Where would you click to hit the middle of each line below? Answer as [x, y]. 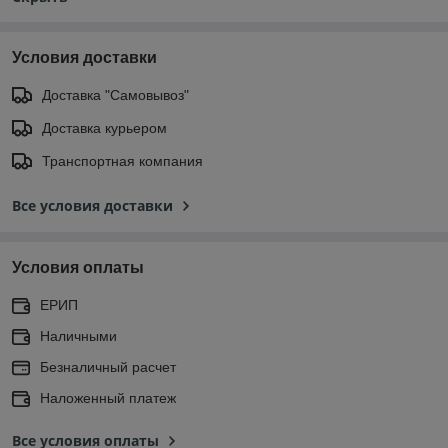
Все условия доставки [92, 205]
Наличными [78, 335]
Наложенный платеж [108, 397]
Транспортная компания [122, 160]
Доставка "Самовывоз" [115, 94]
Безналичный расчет [108, 366]
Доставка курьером [104, 127]
